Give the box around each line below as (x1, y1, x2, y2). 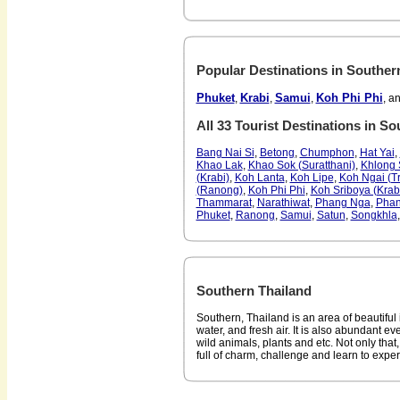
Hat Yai (359, 146, 395, 159)
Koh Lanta (234, 171, 285, 184)
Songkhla (350, 209, 397, 221)
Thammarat (196, 196, 252, 209)
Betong (259, 146, 295, 159)
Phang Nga (314, 196, 371, 209)
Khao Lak (196, 159, 243, 171)
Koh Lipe (289, 171, 334, 184)
